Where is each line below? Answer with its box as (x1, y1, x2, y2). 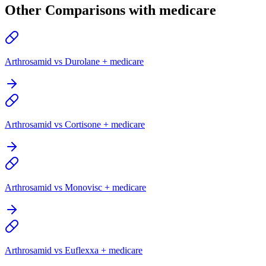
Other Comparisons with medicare (5, 2, 216, 18)
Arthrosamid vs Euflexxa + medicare (5, 245, 142, 255)
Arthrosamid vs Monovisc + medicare (5, 182, 146, 192)
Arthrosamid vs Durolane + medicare (5, 56, 144, 66)
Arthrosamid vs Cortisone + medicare (5, 119, 145, 129)
